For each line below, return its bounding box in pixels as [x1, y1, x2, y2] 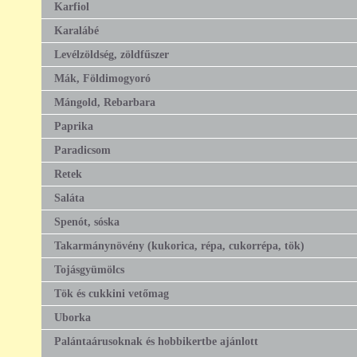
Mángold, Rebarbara [54, 95, 155, 108]
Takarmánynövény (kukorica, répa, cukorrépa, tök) [54, 238, 304, 252]
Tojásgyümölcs [54, 262, 124, 276]
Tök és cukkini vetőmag [54, 286, 169, 300]
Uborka [54, 310, 91, 324]
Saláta [54, 190, 84, 204]
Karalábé [54, 23, 99, 37]
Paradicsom [54, 143, 111, 156]
